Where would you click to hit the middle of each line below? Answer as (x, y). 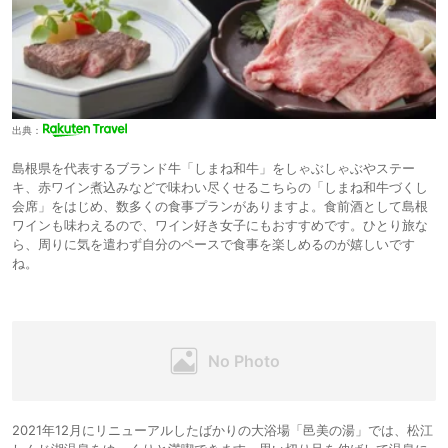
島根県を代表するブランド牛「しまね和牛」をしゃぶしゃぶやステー (213, 167)
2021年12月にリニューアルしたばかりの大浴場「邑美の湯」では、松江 (222, 429)
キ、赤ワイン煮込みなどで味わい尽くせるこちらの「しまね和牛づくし (220, 186)
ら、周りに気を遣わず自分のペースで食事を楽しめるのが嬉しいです (213, 243)
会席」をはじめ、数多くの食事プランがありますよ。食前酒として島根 (220, 205)
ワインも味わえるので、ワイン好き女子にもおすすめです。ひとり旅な (220, 224)
